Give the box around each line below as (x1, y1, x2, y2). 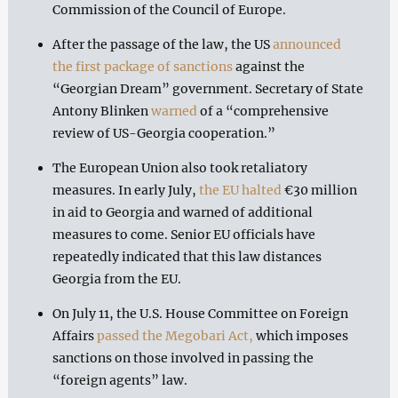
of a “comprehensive (196, 102, 329, 119)
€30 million (281, 181, 357, 198)
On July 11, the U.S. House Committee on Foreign (52, 305, 348, 322)
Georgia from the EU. (52, 270, 181, 287)
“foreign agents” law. (52, 371, 187, 388)
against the (232, 58, 305, 75)
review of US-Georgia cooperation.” (52, 124, 275, 141)
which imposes (252, 327, 348, 344)
